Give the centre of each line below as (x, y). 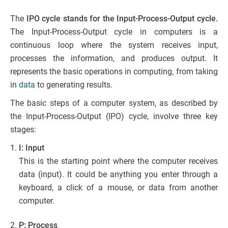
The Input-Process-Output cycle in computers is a (114, 32)
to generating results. (74, 84)
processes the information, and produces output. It (114, 58)
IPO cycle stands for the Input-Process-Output (110, 18)
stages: (23, 129)
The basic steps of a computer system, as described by (114, 103)
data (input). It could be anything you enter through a (118, 174)
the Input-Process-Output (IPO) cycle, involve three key (114, 116)
